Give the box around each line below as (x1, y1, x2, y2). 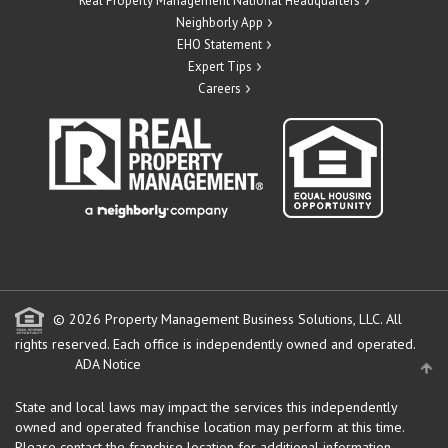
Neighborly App (176, 13, 263, 31)
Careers (198, 79, 241, 97)
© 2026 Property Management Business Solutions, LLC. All (49, 309, 402, 328)
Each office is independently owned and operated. (113, 334, 415, 353)
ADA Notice (75, 354, 141, 373)
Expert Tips (187, 57, 252, 75)
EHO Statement (177, 35, 262, 53)
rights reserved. (15, 334, 113, 353)
